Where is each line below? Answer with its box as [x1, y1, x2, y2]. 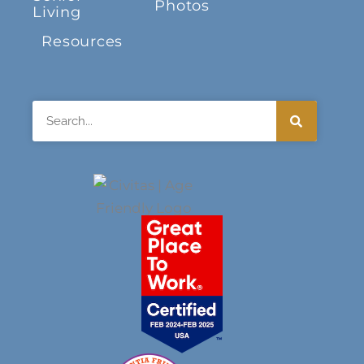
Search [32, 103, 80, 120]
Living [32, 3, 81, 22]
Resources [41, 32, 123, 51]
